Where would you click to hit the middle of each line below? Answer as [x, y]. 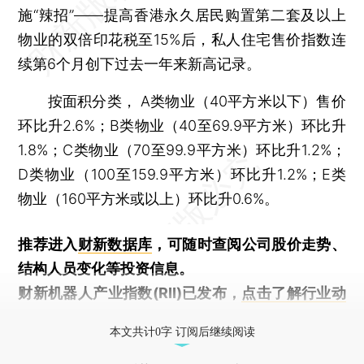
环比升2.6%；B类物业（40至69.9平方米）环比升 [182, 125]
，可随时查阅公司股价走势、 [249, 244]
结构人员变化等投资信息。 [106, 268]
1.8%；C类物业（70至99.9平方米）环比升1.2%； [182, 149]
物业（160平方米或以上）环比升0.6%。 [149, 198]
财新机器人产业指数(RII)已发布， [130, 292]
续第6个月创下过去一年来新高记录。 [140, 63]
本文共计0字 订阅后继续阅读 [182, 331]
